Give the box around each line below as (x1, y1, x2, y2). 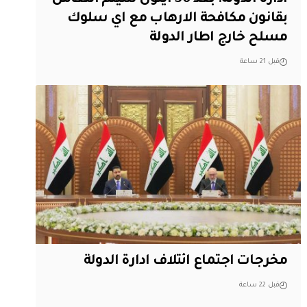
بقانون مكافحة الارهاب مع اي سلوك (67, 11, 288, 27)
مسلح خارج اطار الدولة (149, 30, 288, 46)
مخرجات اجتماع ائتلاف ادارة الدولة (84, 254, 288, 270)
